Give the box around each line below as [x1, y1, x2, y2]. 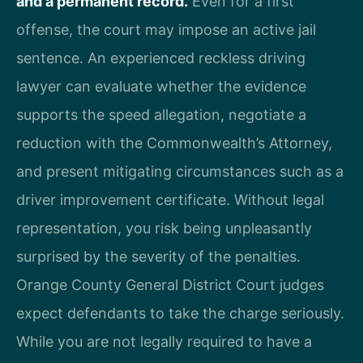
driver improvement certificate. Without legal [16, 190, 324, 208]
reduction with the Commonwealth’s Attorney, [16, 134, 332, 152]
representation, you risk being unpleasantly [16, 219, 312, 237]
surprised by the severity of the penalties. [16, 247, 301, 265]
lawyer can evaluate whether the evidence [16, 77, 306, 95]
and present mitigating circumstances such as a [16, 162, 344, 180]
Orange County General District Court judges [16, 275, 324, 293]
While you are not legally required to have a [16, 332, 312, 350]
